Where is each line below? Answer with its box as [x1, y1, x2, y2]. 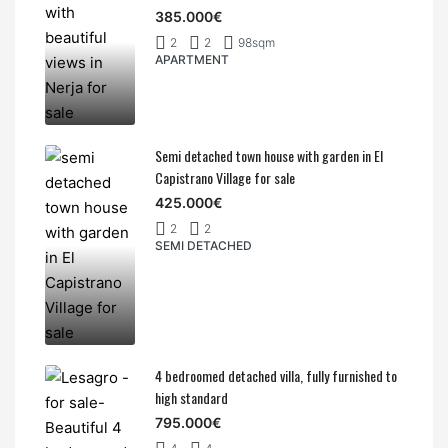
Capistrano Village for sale [155, 166, 295, 188]
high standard [155, 386, 228, 408]
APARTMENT [155, 51, 229, 67]
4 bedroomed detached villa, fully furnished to [155, 364, 397, 386]
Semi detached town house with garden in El [155, 144, 383, 166]
